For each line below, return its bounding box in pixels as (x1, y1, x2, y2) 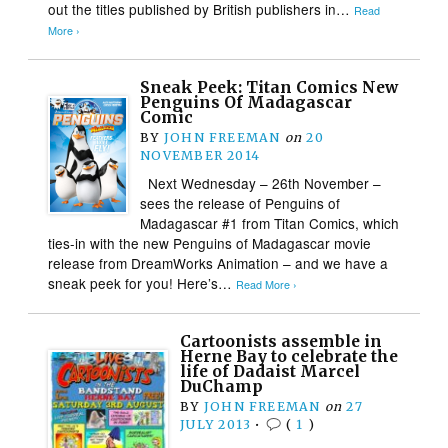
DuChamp (180, 376, 264, 396)
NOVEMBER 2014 (140, 147, 261, 163)
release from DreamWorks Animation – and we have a (48, 252, 389, 273)
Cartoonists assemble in (180, 331, 383, 351)
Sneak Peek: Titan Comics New (140, 77, 399, 97)
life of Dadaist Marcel (180, 361, 361, 381)
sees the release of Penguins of (140, 192, 341, 213)
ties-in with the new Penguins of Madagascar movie (48, 232, 372, 253)
